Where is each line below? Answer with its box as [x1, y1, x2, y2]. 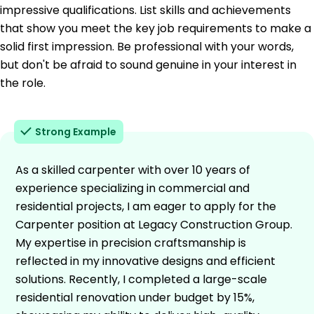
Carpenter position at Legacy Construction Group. [15, 216, 292, 233]
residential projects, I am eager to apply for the [15, 198, 276, 214]
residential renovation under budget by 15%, [15, 289, 254, 306]
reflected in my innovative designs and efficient [15, 252, 275, 269]
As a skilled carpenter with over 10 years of [15, 161, 250, 178]
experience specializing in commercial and [15, 179, 250, 196]
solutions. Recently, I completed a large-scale [15, 271, 267, 287]
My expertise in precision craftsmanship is [15, 234, 246, 251]
